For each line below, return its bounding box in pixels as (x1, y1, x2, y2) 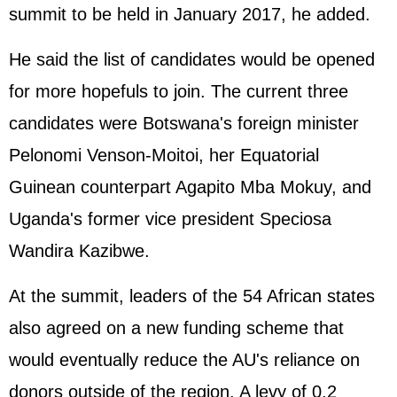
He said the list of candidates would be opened (9, 50, 375, 70)
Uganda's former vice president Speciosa (9, 209, 331, 230)
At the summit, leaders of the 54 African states (9, 286, 375, 307)
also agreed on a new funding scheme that (9, 318, 344, 339)
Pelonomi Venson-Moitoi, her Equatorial (9, 145, 319, 166)
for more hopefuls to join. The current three (9, 82, 348, 102)
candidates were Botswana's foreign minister (9, 113, 359, 134)
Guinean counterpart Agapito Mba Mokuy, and (9, 177, 371, 198)
